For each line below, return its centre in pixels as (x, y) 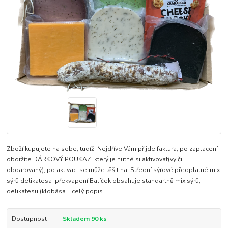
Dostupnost (29, 219)
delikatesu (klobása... (39, 191)
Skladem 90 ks (84, 219)
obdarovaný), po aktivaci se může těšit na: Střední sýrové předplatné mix (113, 170)
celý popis (88, 191)
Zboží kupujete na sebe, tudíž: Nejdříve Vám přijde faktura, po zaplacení (112, 148)
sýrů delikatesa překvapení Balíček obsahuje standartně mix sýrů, (104, 180)
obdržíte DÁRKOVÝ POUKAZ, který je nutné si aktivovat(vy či (95, 159)
